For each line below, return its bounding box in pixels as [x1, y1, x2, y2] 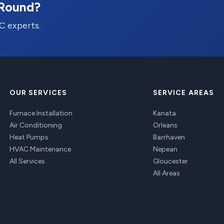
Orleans [152, 121, 177, 129]
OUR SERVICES [9, 88, 67, 97]
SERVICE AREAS [152, 88, 214, 97]
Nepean [152, 145, 177, 153]
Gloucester [152, 157, 188, 165]
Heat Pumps [9, 133, 48, 141]
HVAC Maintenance [9, 145, 71, 153]
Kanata [152, 109, 176, 117]
